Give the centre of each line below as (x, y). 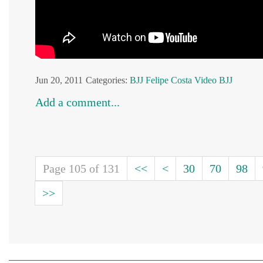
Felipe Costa (169, 80)
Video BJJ (213, 80)
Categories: (107, 80)
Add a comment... (77, 102)
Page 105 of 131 (81, 168)
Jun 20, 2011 (59, 80)
